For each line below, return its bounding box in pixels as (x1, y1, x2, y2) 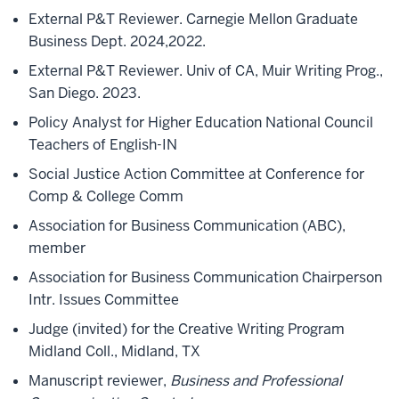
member (28, 239, 85, 257)
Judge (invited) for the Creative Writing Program (28, 320, 345, 338)
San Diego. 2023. (28, 84, 141, 102)
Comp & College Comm (28, 187, 183, 206)
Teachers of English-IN (28, 135, 177, 154)
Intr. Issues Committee (28, 290, 179, 309)
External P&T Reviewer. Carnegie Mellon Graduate (28, 10, 358, 28)
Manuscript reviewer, (28, 371, 170, 390)
